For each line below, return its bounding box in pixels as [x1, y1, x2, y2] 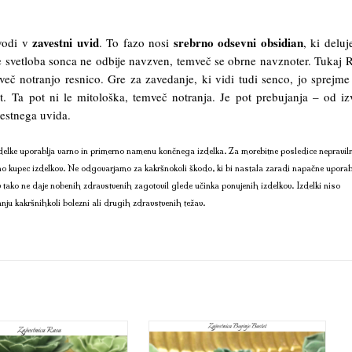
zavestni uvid [32, 33, 99, 51]
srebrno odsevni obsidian [173, 33, 303, 51]
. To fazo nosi [98, 34, 174, 50]
